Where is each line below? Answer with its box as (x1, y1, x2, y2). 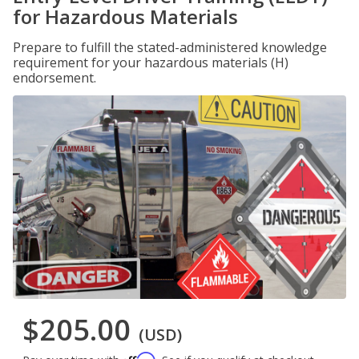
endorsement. (13, 69, 96, 87)
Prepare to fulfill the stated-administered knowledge (13, 38, 327, 56)
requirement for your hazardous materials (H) (13, 54, 288, 71)
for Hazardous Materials (13, 3, 238, 30)
